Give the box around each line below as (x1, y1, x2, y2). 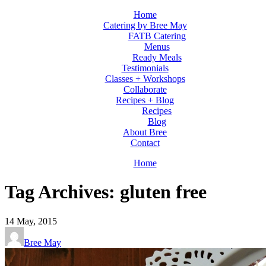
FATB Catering (128, 31, 186, 41)
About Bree (123, 127, 167, 137)
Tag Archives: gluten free (5, 181, 207, 203)
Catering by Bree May (103, 20, 187, 30)
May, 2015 (17, 216, 57, 226)
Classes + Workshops (104, 74, 185, 84)
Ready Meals (132, 52, 182, 62)
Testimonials (121, 63, 169, 73)
